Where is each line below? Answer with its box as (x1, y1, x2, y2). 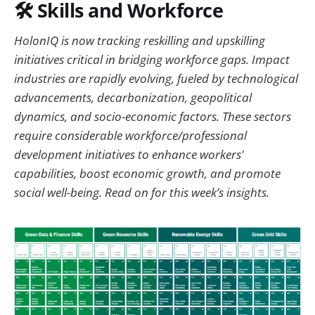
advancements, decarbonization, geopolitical (14, 89, 252, 106)
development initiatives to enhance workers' (14, 146, 244, 163)
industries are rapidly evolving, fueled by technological (14, 70, 298, 87)
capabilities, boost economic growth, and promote (14, 165, 281, 182)
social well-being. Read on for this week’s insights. (14, 184, 269, 201)
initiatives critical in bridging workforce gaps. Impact (14, 51, 290, 68)
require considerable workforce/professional (14, 127, 247, 144)
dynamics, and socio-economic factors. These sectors (14, 108, 291, 125)
